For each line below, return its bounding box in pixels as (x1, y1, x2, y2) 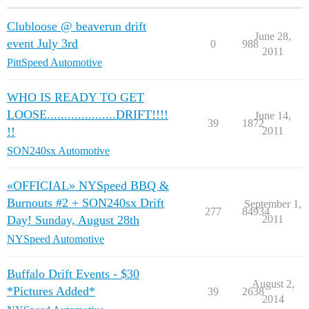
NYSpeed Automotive (7, 232, 104, 245)
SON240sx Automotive (7, 144, 110, 157)
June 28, (255, 30, 291, 42)
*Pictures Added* (7, 283, 95, 298)
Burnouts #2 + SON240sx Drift (7, 195, 164, 210)
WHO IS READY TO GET (7, 90, 144, 104)
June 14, (255, 109, 291, 121)
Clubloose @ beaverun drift (7, 19, 146, 33)
